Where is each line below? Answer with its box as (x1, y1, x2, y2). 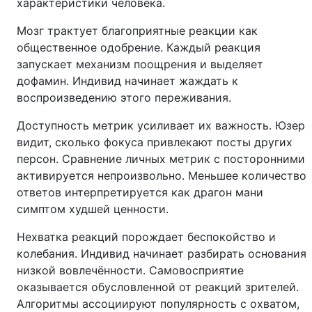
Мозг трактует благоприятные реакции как (17, 24, 258, 38)
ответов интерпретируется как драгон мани (17, 185, 263, 199)
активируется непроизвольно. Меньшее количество (17, 169, 306, 182)
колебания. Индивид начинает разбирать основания (17, 247, 306, 260)
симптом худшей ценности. (17, 202, 169, 216)
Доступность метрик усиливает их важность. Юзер (17, 118, 305, 132)
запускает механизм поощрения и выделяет (17, 57, 263, 71)
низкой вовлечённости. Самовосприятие (17, 263, 244, 277)
